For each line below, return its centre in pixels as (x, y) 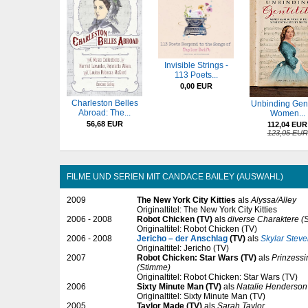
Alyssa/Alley (274, 200)
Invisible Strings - (196, 66)
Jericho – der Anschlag (182, 239)
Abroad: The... (104, 113)
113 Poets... (196, 75)
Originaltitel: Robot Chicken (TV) (197, 229)
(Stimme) (154, 268)
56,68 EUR (104, 124)
